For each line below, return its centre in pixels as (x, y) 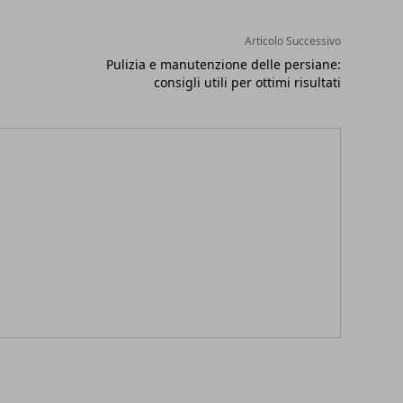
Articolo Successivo (292, 41)
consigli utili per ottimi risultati (247, 83)
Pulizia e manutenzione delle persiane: (223, 65)
